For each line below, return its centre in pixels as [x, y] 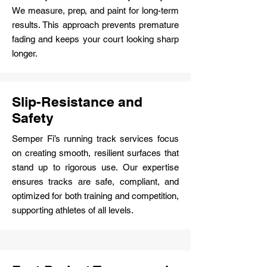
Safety [33, 118]
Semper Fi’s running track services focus [95, 139]
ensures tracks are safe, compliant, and [95, 181]
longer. [25, 53]
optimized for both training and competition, [95, 196]
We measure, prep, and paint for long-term [95, 10]
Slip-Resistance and [77, 102]
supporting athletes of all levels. [73, 210]
